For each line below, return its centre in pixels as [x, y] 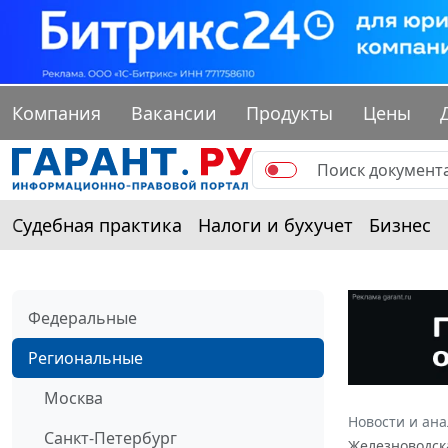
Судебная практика [97, 225]
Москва [73, 398]
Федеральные [82, 318]
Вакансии [173, 113]
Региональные [85, 358]
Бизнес [400, 225]
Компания [56, 113]
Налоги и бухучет [275, 225]
